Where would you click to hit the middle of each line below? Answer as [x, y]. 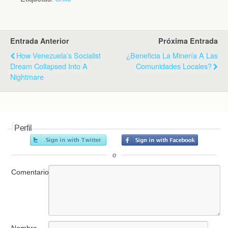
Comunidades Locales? [174, 66]
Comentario [30, 172]
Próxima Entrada [188, 41]
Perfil [23, 128]
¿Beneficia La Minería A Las [172, 55]
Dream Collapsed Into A [49, 66]
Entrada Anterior [40, 41]
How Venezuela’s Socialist [59, 55]
